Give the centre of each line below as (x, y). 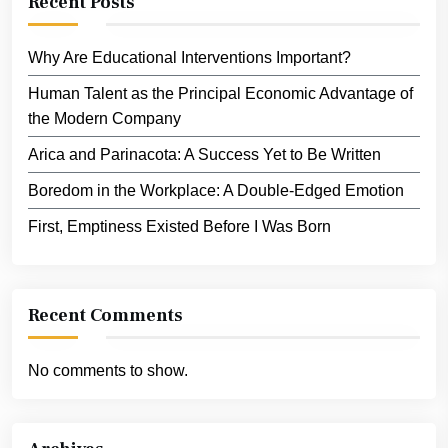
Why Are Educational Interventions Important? (189, 58)
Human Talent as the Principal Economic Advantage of (220, 94)
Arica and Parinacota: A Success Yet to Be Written (204, 155)
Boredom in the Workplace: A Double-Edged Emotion (216, 191)
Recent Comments (105, 316)
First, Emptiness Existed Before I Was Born (179, 227)
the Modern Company (104, 119)
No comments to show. (108, 371)
